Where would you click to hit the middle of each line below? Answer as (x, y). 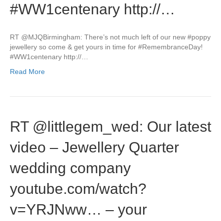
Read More (27, 72)
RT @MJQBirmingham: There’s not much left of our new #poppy (110, 37)
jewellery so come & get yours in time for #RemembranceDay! (106, 47)
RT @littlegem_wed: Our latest (110, 127)
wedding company (70, 168)
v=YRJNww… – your (78, 209)
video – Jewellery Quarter (94, 147)
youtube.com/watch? (78, 189)
